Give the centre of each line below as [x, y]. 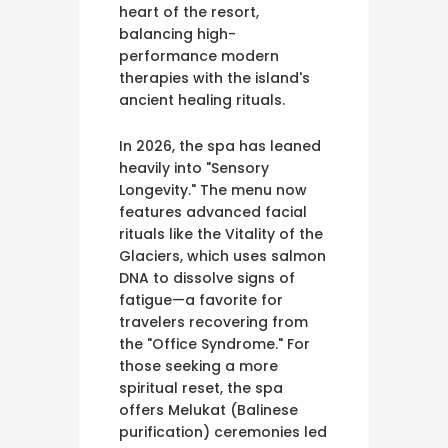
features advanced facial [213, 211]
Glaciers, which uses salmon [222, 255]
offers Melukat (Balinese [208, 409]
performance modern [199, 55]
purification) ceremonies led [223, 431]
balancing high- [177, 33]
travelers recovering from [213, 321]
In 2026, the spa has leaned [220, 145]
